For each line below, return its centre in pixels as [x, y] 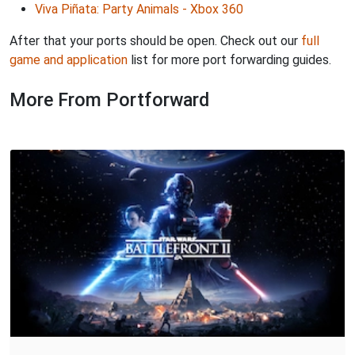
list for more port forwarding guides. [229, 59]
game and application [69, 59]
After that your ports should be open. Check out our [155, 40]
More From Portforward [109, 99]
